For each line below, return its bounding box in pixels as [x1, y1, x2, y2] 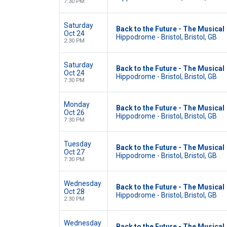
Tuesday [64, 140, 91, 148]
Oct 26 [64, 108, 85, 117]
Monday [64, 100, 90, 108]
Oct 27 [64, 148, 85, 156]
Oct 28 [64, 187, 85, 196]
